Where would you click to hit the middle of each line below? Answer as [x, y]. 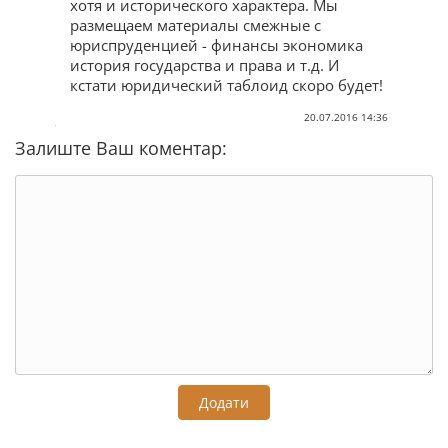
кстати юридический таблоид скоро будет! [226, 84]
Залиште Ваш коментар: [121, 147]
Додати [224, 402]
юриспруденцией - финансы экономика [216, 44]
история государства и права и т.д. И [204, 64]
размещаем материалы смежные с [195, 24]
